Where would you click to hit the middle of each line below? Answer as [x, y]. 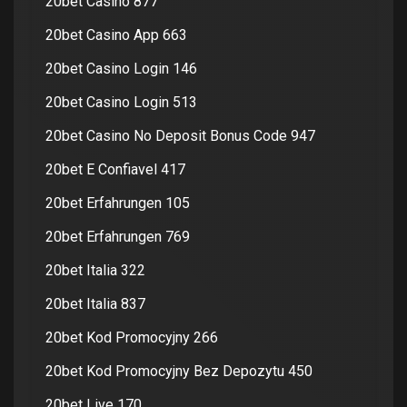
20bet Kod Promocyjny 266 [132, 337]
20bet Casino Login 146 [121, 68]
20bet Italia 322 [95, 270]
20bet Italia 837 [95, 303]
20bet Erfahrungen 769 [118, 236]
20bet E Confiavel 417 [115, 169]
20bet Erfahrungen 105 [118, 203]
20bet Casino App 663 [116, 35]
